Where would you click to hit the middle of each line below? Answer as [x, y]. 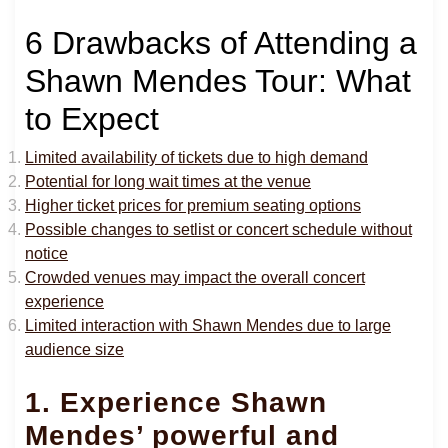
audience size [74, 349]
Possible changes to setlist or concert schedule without [218, 229]
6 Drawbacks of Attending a [221, 42]
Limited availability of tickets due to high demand [196, 157]
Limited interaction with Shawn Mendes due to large [208, 325]
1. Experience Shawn [176, 402]
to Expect [92, 118]
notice [46, 253]
